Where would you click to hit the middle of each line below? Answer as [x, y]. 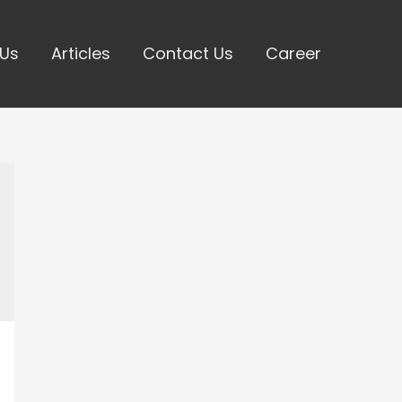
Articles [81, 53]
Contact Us [188, 53]
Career [293, 53]
